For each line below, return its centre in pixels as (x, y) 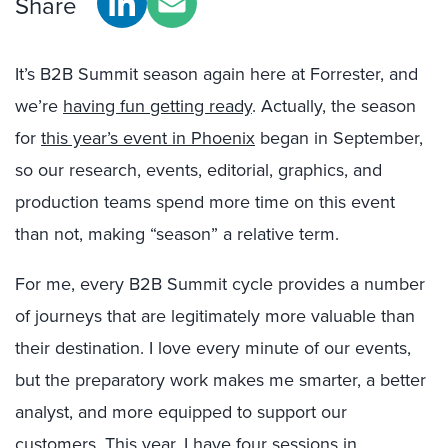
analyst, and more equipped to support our (181, 411)
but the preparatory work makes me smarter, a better (220, 379)
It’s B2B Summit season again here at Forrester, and (216, 73)
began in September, (339, 137)
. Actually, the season (334, 105)
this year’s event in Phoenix (148, 137)
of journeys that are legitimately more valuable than (215, 315)
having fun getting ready (157, 105)
